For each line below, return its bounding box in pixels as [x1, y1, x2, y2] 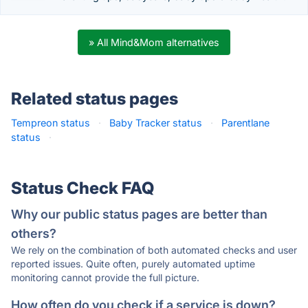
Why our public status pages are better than [11, 207, 267, 221]
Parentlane [221, 117, 269, 129]
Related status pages [11, 89, 178, 109]
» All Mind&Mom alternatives [89, 36, 219, 48]
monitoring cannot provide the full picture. [11, 272, 199, 283]
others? [11, 226, 56, 241]
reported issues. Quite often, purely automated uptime [11, 258, 255, 269]
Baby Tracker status [109, 117, 202, 129]
